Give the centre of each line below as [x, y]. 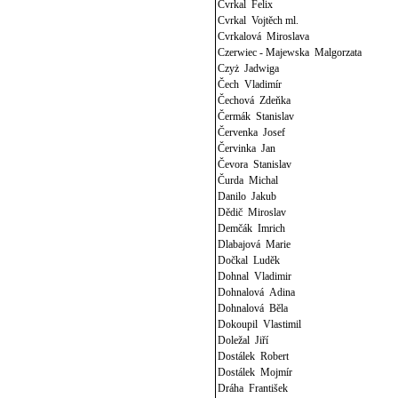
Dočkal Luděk [249, 260]
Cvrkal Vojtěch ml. [259, 20]
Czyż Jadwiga [249, 68]
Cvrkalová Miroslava [264, 36]
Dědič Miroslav [252, 212]
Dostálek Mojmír [255, 372]
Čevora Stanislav [255, 164]
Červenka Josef [252, 132]
